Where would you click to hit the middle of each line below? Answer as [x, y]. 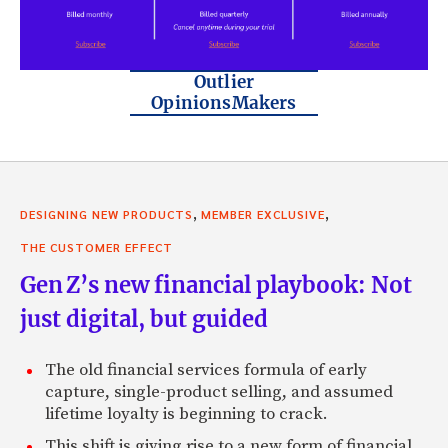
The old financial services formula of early [206, 369]
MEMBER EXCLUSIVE [263, 213]
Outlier [224, 82]
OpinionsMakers [224, 103]
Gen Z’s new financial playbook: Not [216, 284]
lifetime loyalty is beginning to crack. [186, 413]
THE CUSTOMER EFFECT [96, 246]
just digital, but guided [144, 318]
